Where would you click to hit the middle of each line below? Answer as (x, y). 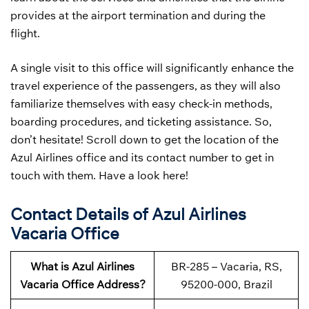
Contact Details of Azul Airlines (128, 213)
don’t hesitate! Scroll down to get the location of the (144, 139)
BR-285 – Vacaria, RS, (226, 266)
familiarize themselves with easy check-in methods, (141, 103)
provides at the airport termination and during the (138, 15)
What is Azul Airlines (82, 266)
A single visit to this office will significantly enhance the (152, 68)
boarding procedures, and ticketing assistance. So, (141, 121)
